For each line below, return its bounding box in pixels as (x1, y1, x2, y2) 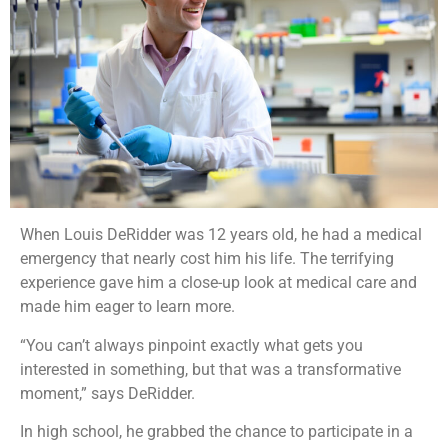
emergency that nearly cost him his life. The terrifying (20, 249, 394, 269)
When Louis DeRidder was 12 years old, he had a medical (20, 225, 422, 245)
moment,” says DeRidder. (20, 383, 195, 403)
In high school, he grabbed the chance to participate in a (20, 422, 413, 442)
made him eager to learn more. (20, 297, 235, 317)
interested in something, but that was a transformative (20, 359, 401, 379)
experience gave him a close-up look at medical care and (20, 273, 417, 293)
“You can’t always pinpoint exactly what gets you (20, 335, 363, 355)
